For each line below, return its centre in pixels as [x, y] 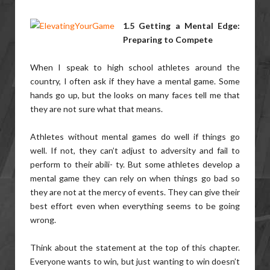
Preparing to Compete [168, 39]
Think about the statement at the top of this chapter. [135, 247]
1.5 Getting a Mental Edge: [181, 26]
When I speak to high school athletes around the [135, 67]
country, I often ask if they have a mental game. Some [135, 81]
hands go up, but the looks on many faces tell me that [135, 95]
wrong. [43, 220]
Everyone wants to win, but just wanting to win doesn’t [135, 261]
